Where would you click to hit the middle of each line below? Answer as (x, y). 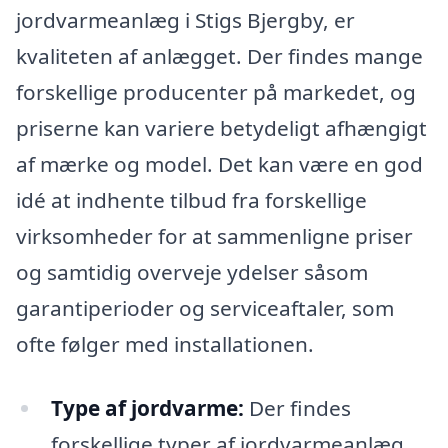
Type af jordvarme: (147, 407)
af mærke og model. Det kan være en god (219, 163)
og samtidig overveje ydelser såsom (192, 271)
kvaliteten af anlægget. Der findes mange (219, 55)
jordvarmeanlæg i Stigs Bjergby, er (185, 19)
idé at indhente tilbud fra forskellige (191, 199)
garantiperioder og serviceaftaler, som (205, 307)
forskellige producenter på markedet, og (216, 91)
